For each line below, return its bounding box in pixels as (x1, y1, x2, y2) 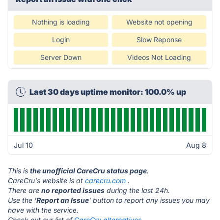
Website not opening (126, 18, 192, 26)
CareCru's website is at (8, 176, 85, 185)
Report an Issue (36, 196, 89, 204)
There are (8, 186, 41, 194)
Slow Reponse (137, 35, 182, 44)
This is (8, 166, 30, 175)
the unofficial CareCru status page (30, 166, 147, 175)
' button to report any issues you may (89, 196, 210, 204)
